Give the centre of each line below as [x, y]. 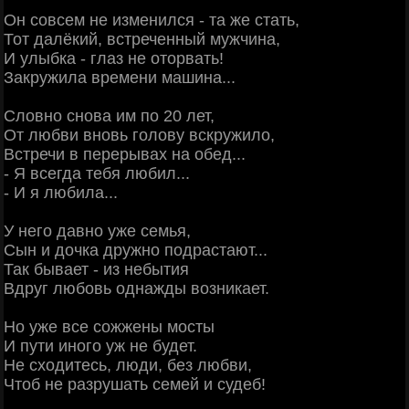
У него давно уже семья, [97, 231]
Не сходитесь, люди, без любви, [128, 365]
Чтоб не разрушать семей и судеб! [135, 384]
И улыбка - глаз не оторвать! [114, 58]
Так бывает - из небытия [96, 269]
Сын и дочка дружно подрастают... [136, 250]
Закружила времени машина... [120, 77]
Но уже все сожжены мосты [109, 326]
